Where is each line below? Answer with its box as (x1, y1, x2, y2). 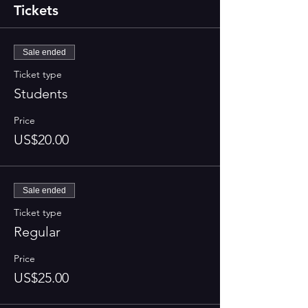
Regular (14, 223, 60, 240)
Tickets (14, 2, 58, 19)
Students (14, 85, 68, 102)
